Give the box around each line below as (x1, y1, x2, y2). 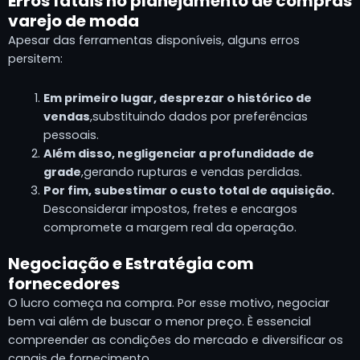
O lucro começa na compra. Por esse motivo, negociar (8, 295, 329, 312)
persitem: (8, 51, 63, 67)
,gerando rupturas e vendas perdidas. (80, 163, 302, 180)
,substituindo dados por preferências (89, 108, 308, 125)
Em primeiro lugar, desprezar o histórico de (43, 89, 312, 106)
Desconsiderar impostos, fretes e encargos (43, 200, 297, 217)
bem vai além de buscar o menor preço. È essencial (8, 313, 311, 330)
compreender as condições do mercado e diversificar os (8, 332, 343, 349)
